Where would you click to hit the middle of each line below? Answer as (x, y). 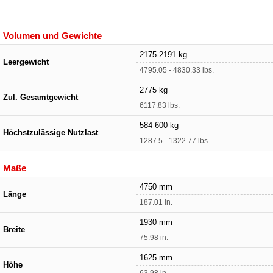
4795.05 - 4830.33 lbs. (177, 70)
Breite (14, 229)
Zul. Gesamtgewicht (41, 97)
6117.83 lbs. (160, 105)
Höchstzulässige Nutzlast (51, 133)
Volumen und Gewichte (52, 35)
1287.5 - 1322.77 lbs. (175, 140)
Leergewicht (26, 62)
